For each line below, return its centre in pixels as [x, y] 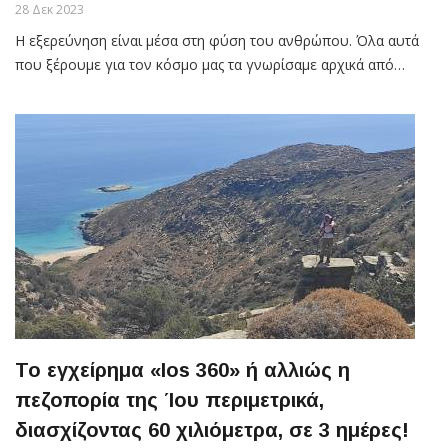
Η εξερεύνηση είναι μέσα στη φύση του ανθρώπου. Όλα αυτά [217, 40]
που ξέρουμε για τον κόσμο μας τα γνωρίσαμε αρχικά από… [210, 64]
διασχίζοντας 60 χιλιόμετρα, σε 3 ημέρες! [212, 429]
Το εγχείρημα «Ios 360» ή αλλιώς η [182, 369]
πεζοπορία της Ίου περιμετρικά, [169, 399]
